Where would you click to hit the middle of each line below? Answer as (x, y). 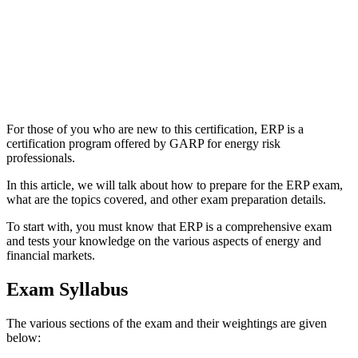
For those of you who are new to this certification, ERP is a (155, 129)
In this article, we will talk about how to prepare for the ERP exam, (175, 185)
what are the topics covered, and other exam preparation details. (166, 199)
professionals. (41, 157)
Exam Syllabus (67, 289)
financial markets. (51, 255)
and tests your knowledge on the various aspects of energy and (164, 241)
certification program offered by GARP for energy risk (143, 143)
